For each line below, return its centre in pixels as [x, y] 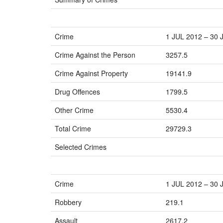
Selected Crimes [81, 147]
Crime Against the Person [95, 55]
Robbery [68, 202]
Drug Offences [77, 92]
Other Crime [74, 110]
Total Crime [73, 128]
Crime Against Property [91, 73]
